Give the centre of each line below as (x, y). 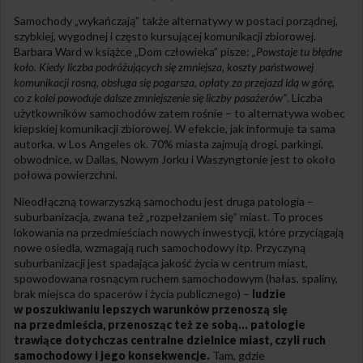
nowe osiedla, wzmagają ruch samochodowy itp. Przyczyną (160, 247)
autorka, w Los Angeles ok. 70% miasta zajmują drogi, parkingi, (169, 143)
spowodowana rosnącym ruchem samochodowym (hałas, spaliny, (176, 278)
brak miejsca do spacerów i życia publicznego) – (133, 293)
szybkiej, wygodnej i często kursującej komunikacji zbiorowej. (165, 36)
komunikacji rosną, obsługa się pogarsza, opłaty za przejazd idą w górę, (174, 82)
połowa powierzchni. (66, 174)
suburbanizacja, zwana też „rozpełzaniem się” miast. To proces (169, 216)
